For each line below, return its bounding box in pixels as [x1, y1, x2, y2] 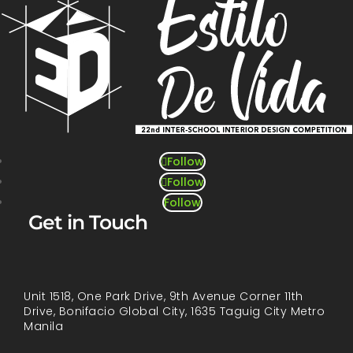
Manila [24, 318, 63, 334]
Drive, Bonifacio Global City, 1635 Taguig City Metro [24, 303, 325, 319]
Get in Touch [28, 210, 147, 234]
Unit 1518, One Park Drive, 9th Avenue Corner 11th [24, 288, 303, 304]
